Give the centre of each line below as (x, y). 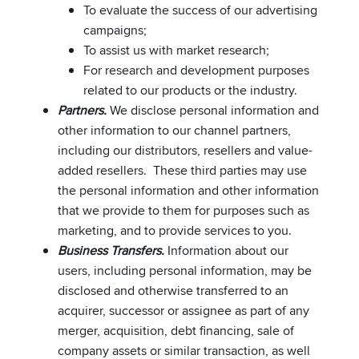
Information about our (228, 250)
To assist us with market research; (176, 50)
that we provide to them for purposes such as (184, 210)
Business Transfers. (113, 250)
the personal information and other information (188, 190)
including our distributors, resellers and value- (185, 150)
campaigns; (115, 30)
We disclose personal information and (214, 110)
